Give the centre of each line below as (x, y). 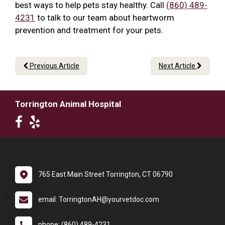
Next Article (178, 66)
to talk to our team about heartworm (105, 18)
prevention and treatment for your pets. (89, 30)
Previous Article (54, 66)
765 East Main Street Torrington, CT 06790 (105, 175)
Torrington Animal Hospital (68, 104)
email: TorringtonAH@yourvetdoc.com (99, 200)
